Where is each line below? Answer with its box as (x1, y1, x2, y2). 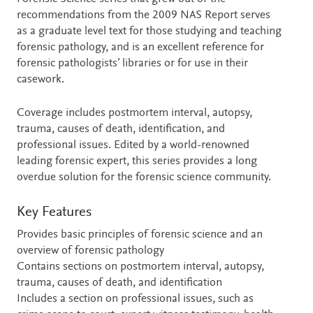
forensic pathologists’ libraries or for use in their (17, 58, 248, 71)
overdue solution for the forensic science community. (17, 172, 271, 184)
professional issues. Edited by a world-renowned (17, 140, 249, 152)
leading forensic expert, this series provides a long (17, 156, 257, 168)
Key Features (17, 205, 92, 221)
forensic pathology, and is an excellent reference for (17, 42, 264, 54)
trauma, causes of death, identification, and (17, 124, 225, 136)
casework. (17, 74, 64, 87)
